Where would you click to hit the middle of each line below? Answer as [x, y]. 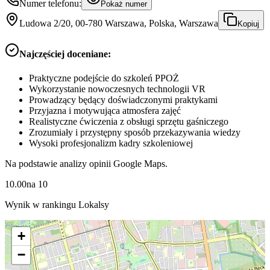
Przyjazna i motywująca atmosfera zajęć [105, 110]
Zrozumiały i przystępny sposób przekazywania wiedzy [135, 132]
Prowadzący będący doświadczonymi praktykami [123, 99]
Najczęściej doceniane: [65, 54]
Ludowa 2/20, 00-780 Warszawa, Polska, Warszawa [119, 24]
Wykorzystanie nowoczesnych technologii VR [117, 89]
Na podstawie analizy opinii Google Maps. [86, 163]
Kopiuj [248, 24]
